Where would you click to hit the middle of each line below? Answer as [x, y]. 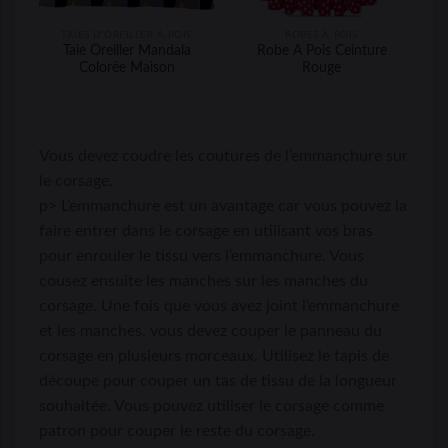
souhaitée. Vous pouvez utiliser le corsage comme [211, 406]
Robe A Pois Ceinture [321, 51]
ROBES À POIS [321, 34]
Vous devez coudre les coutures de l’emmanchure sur [223, 156]
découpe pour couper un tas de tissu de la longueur [218, 381]
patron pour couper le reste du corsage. [177, 431]
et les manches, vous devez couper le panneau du [210, 331]
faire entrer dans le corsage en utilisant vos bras [206, 231]
